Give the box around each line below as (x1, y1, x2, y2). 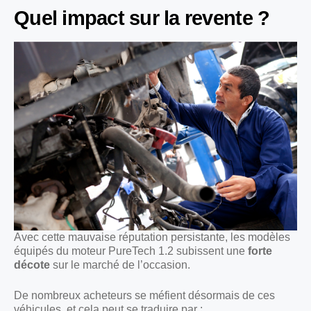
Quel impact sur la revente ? (14, 6, 270, 29)
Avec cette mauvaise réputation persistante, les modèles (14, 230, 290, 243)
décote (14, 258, 50, 271)
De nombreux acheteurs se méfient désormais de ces (14, 289, 275, 301)
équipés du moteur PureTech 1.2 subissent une (14, 244, 248, 257)
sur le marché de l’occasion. (50, 258, 190, 271)
